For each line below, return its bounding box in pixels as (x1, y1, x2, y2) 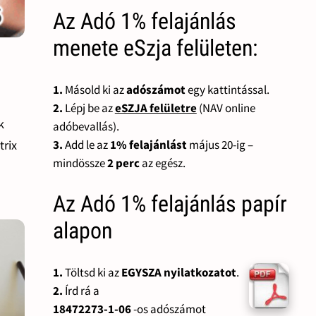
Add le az (62, 136, 110, 152)
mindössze (52, 154, 107, 171)
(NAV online (196, 99, 255, 116)
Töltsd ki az (62, 264, 121, 280)
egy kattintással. (185, 81, 269, 97)
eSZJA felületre (114, 99, 197, 116)
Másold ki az (62, 81, 126, 97)
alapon (52, 217, 112, 245)
